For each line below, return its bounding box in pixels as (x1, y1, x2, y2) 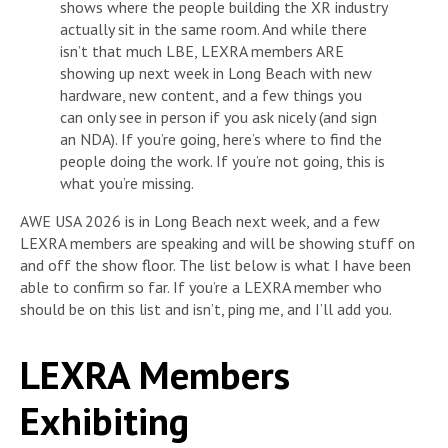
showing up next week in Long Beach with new (60, 62, 372, 83)
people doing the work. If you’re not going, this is (60, 150, 385, 171)
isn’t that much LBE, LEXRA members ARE (60, 40, 344, 61)
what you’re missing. (60, 172, 194, 193)
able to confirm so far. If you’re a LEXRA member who (20, 276, 382, 297)
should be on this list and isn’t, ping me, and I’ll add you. (20, 298, 392, 319)
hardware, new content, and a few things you (60, 84, 362, 105)
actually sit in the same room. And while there (60, 18, 367, 39)
